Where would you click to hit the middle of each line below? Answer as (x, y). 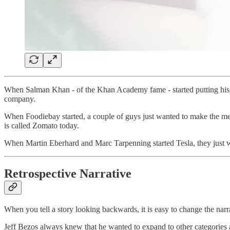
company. (20, 99)
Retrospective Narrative (68, 174)
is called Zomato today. (42, 125)
